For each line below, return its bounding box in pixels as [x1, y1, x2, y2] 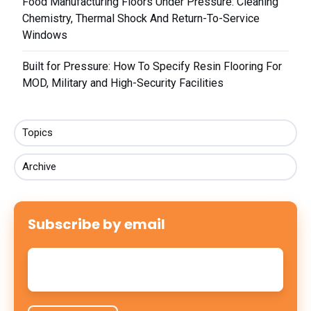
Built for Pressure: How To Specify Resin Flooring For [22, 59, 283, 73]
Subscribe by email [28, 215, 165, 235]
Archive [22, 160, 57, 174]
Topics [22, 126, 53, 139]
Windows [22, 28, 68, 42]
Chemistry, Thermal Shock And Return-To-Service [22, 11, 260, 25]
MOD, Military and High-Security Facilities [22, 76, 224, 90]
